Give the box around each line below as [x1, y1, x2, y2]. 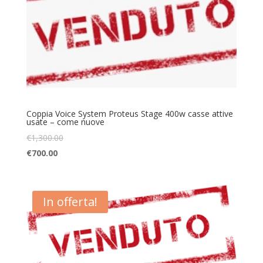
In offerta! [42, 193, 97, 210]
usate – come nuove [26, 116, 104, 127]
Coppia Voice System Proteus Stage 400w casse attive [26, 107, 233, 119]
